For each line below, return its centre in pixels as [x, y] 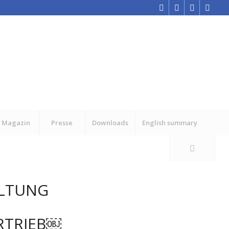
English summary [169, 123]
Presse [62, 123]
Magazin [16, 123]
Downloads [110, 123]
